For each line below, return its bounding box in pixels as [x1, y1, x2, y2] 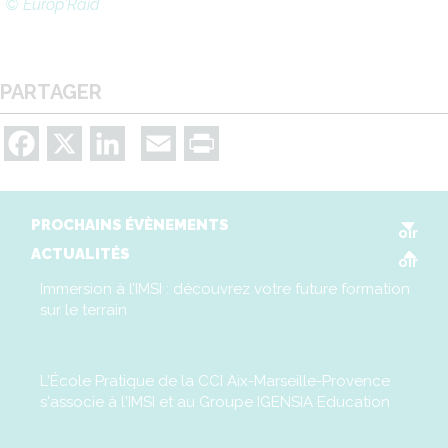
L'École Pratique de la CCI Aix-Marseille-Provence [40, 372, 390, 391]
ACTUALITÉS [31, 245, 130, 264]
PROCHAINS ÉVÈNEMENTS [31, 216, 229, 235]
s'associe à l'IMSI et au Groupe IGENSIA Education [40, 393, 390, 412]
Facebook [39, 132, 113, 152]
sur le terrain [40, 301, 127, 320]
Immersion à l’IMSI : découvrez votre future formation [40, 280, 410, 299]
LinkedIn [125, 132, 187, 152]
